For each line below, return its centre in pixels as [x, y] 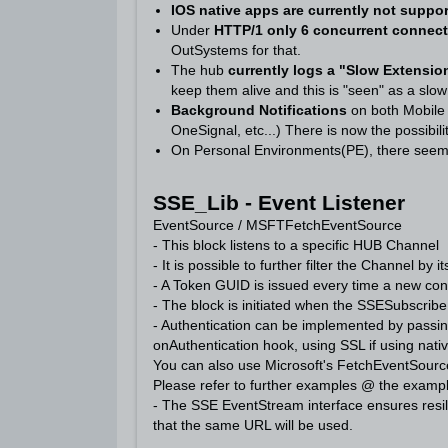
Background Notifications [259, 109]
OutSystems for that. [236, 49]
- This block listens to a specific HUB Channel [296, 244]
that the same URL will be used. [253, 424]
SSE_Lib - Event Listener [279, 202]
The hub [199, 69]
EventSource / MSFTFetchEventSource [277, 224]
